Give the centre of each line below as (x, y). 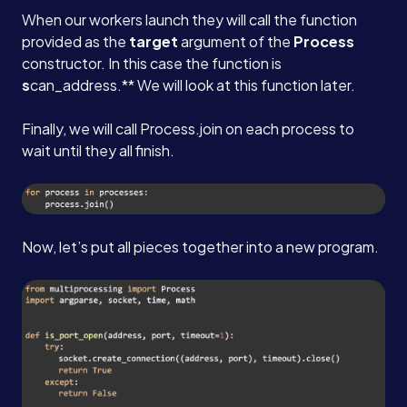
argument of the (236, 41)
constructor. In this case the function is (152, 63)
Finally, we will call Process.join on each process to (188, 128)
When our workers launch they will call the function (189, 19)
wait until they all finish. (98, 150)
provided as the (75, 41)
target (154, 41)
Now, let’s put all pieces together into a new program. (200, 247)
